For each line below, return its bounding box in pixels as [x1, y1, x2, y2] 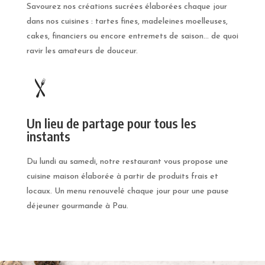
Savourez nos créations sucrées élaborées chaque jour [26, 2, 227, 12]
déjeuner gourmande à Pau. [26, 201, 128, 211]
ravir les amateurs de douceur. [26, 47, 138, 56]
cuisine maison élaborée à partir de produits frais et [26, 172, 218, 181]
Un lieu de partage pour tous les [26, 114, 196, 131]
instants [26, 127, 70, 144]
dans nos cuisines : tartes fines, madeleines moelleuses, [26, 17, 228, 27]
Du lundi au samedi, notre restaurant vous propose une [26, 157, 228, 166]
